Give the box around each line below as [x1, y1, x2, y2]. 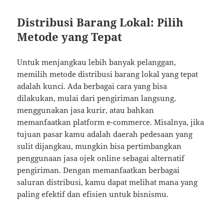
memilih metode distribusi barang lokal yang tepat [17, 69, 198, 79]
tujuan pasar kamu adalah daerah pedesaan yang [17, 129, 193, 139]
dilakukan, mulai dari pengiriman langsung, [17, 93, 176, 103]
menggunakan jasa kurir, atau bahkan [17, 105, 154, 115]
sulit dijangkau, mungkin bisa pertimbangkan [17, 141, 182, 151]
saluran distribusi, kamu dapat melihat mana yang [17, 177, 198, 187]
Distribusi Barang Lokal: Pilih [17, 14, 184, 30]
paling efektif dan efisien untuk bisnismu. [17, 189, 169, 199]
